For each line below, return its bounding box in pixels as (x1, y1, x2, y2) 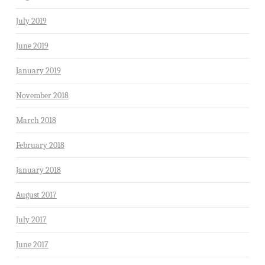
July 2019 (15, 15, 47, 26)
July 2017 (15, 214, 47, 225)
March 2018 (15, 115, 56, 125)
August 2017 (15, 189, 57, 200)
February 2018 (15, 140, 64, 150)
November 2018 (15, 90, 69, 101)
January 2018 (15, 164, 61, 175)
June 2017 (15, 239, 49, 250)
